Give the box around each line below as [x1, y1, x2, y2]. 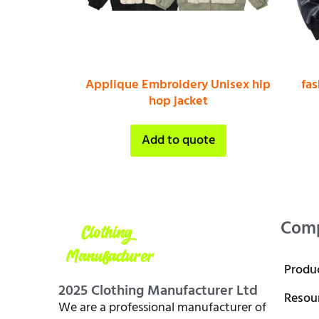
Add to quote [141, 130, 215, 151]
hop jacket [148, 90, 208, 112]
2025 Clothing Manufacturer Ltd [58, 280, 258, 303]
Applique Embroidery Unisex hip [85, 74, 271, 95]
